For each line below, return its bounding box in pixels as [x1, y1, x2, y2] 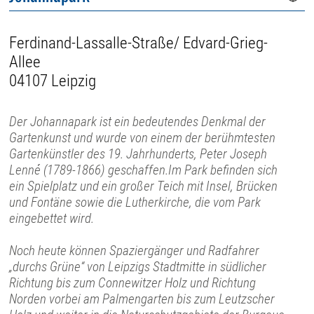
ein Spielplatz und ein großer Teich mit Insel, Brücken [9, 177, 278, 194]
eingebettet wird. [9, 210, 95, 226]
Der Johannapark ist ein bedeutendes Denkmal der [9, 113, 266, 130]
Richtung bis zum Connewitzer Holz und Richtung [9, 274, 257, 291]
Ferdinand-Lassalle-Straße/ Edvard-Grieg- [9, 33, 268, 53]
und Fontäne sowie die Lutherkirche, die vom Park [9, 193, 261, 210]
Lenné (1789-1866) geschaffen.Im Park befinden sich [9, 161, 278, 178]
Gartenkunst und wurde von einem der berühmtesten [9, 129, 276, 146]
